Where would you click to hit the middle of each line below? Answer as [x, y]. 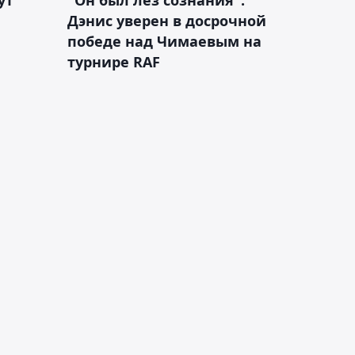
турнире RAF [114, 61]
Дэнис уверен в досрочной [167, 20]
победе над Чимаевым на [164, 41]
